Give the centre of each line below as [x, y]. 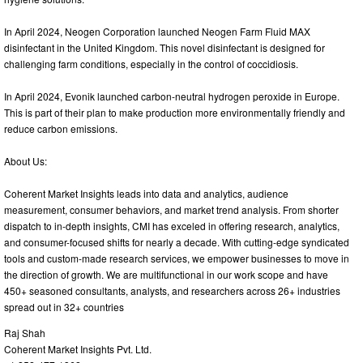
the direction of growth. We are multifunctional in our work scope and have [166, 275]
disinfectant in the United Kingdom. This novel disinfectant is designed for [164, 48]
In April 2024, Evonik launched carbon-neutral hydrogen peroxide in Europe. [172, 96]
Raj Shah [25, 333]
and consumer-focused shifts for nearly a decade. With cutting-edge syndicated [177, 242]
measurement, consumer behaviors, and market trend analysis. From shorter [171, 210]
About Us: [26, 161]
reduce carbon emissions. [61, 129]
